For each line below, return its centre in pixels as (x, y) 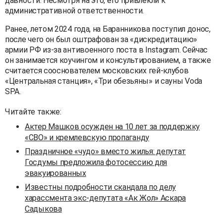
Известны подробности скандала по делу (100, 187)
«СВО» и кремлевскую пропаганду (87, 137)
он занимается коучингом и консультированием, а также (108, 60)
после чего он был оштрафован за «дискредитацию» (101, 39)
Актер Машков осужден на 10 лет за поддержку (112, 126)
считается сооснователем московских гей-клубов (97, 70)
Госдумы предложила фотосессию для (96, 162)
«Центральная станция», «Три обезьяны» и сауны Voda (104, 81)
